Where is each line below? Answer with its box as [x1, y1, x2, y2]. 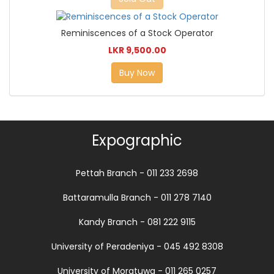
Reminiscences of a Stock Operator [61, 26, 213, 39]
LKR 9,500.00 [108, 43, 166, 56]
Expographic [92, 130, 182, 150]
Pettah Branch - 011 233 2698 [76, 166, 198, 179]
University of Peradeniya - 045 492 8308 [51, 240, 223, 253]
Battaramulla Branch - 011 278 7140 [62, 191, 212, 204]
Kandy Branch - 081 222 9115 [78, 215, 196, 228]
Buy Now [119, 66, 155, 79]
